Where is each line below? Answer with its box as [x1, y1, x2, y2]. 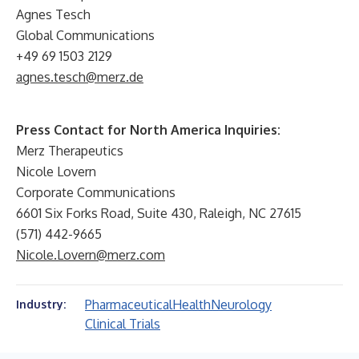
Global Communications [16, 27, 155, 43]
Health [172, 296, 211, 313]
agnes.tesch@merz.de [16, 69, 143, 85]
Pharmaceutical [85, 296, 172, 313]
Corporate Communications [16, 184, 175, 200]
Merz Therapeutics [16, 143, 123, 159]
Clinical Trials [85, 316, 160, 332]
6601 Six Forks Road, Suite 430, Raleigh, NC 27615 [16, 205, 301, 221]
